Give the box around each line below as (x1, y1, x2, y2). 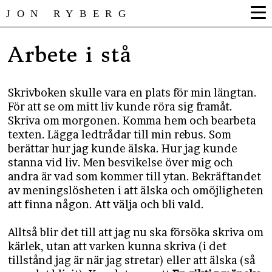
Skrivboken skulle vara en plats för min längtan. (8, 86, 257, 99)
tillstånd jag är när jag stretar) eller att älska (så (8, 254, 256, 267)
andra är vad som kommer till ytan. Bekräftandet (8, 170, 262, 183)
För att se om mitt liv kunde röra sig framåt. (8, 100, 236, 113)
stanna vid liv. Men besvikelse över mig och (8, 156, 234, 169)
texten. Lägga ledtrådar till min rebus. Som (8, 128, 232, 141)
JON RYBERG (6, 8, 132, 19)
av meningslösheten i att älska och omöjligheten (8, 184, 264, 197)
